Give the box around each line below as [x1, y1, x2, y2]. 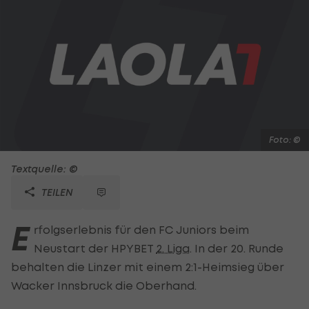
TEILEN [39, 186, 73, 198]
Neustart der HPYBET [34, 241, 156, 255]
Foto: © [269, 134, 301, 145]
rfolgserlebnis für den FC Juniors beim [34, 222, 249, 237]
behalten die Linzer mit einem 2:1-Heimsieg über [11, 259, 284, 274]
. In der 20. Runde [190, 241, 283, 255]
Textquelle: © [11, 162, 78, 175]
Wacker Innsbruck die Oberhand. [11, 278, 197, 292]
